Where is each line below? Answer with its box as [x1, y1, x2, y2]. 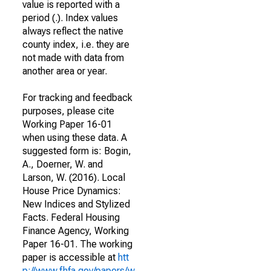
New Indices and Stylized [22, 198, 130, 210]
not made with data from [22, 52, 124, 64]
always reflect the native [22, 25, 123, 37]
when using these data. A [22, 132, 127, 143]
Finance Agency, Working [22, 225, 129, 237]
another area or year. [22, 65, 107, 77]
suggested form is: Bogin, [22, 145, 131, 157]
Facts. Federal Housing [22, 212, 120, 223]
